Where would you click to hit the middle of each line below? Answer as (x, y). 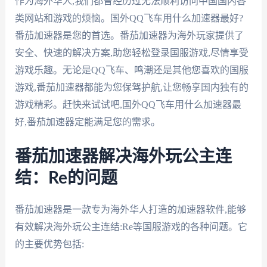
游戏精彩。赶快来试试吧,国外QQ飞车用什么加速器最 (128, 105)
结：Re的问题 (66, 178)
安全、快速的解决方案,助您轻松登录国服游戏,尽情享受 (131, 53)
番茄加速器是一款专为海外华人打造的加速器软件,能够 (130, 209)
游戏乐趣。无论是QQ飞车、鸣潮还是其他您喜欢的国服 (131, 70)
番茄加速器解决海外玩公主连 (123, 156)
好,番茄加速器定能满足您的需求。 (87, 122)
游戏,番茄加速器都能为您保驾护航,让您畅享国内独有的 (131, 88)
